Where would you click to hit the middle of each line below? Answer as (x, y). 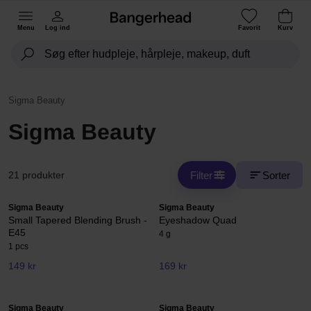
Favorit (249, 27)
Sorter (276, 175)
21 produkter (36, 175)
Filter (201, 175)
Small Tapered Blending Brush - (78, 220)
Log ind (58, 27)
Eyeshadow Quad (198, 220)
